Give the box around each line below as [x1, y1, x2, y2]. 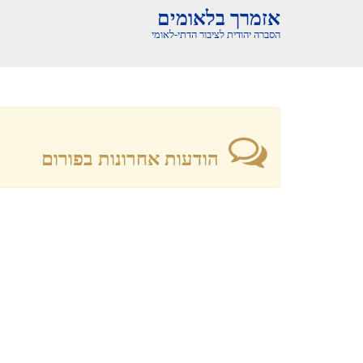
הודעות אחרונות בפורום [41, 148, 228, 169]
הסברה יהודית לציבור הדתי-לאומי [152, 28, 280, 41]
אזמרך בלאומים [157, 7, 280, 29]
